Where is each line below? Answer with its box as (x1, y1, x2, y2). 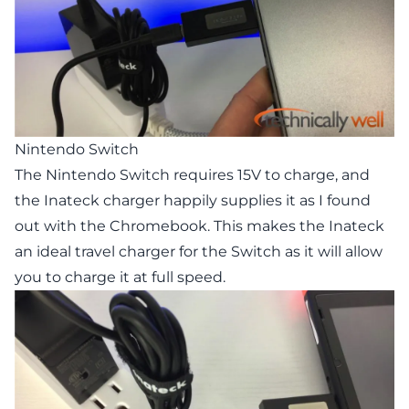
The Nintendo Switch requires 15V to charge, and (15, 166, 370, 184)
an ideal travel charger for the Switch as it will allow (15, 243, 383, 260)
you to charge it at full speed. (15, 268, 225, 286)
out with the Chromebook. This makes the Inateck (15, 217, 384, 235)
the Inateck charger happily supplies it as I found (15, 192, 371, 209)
